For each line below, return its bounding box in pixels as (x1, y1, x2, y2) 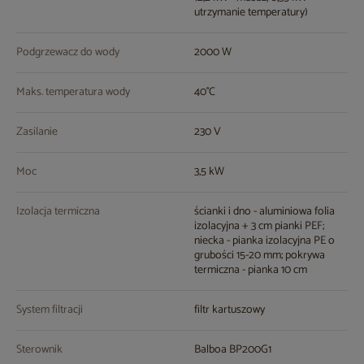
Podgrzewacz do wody (16, 43, 119, 63)
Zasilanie (16, 123, 58, 142)
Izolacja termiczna (16, 202, 100, 222)
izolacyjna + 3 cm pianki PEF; (194, 217, 324, 236)
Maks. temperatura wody (16, 83, 130, 102)
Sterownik (16, 340, 63, 360)
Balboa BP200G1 (194, 340, 271, 360)
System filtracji (16, 301, 83, 320)
